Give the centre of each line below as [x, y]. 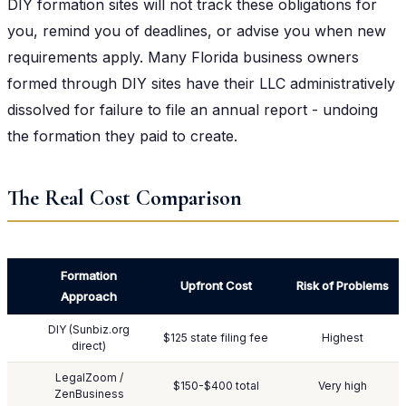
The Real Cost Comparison [125, 198]
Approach [89, 296]
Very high [343, 385]
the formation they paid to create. [122, 135]
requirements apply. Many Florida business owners [183, 57]
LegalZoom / [89, 377]
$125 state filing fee [216, 337]
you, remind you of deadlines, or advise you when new [197, 30]
